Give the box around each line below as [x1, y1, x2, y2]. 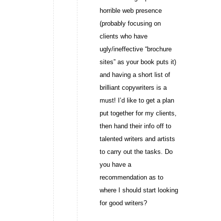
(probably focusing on [99, 19, 161, 27]
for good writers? [99, 199, 147, 207]
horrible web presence [99, 6, 162, 14]
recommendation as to [99, 173, 163, 181]
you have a [99, 160, 131, 168]
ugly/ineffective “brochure [99, 45, 172, 53]
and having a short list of [99, 71, 170, 78]
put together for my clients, [99, 109, 177, 117]
